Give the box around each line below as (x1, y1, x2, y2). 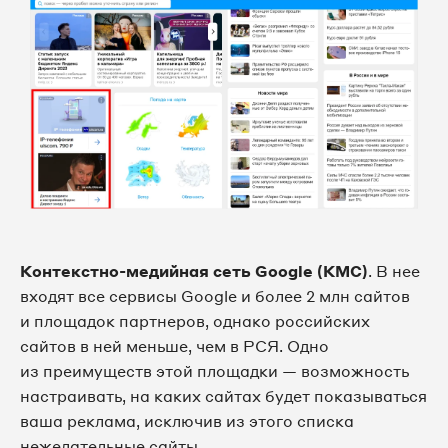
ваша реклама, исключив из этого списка (20, 410, 354, 431)
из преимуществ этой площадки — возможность (20, 360, 409, 381)
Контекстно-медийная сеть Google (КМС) (20, 260, 368, 281)
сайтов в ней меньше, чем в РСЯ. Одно (20, 335, 329, 356)
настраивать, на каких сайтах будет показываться (20, 385, 427, 406)
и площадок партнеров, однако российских (20, 310, 370, 331)
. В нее (368, 260, 420, 281)
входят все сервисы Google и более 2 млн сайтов (20, 285, 410, 306)
